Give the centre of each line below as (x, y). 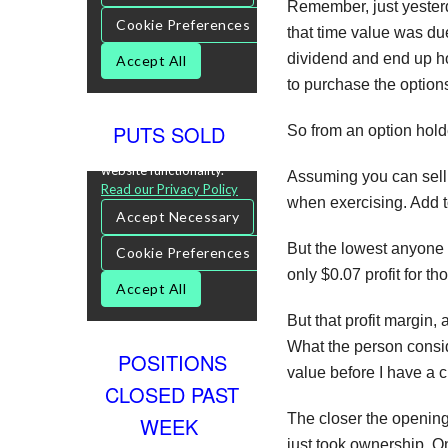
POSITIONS (172, 362)
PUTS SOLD (172, 134)
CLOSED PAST (172, 394)
